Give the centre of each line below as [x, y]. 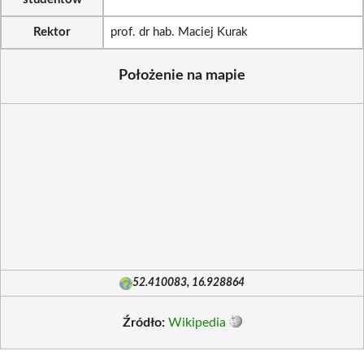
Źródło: [143, 323]
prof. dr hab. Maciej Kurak [179, 32]
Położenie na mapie [182, 76]
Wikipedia [197, 323]
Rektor [52, 32]
